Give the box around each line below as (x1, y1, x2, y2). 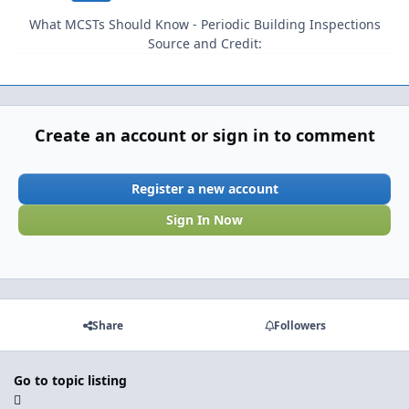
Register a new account (131, 180, 278, 198)
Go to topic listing (14, 371, 127, 389)
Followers (273, 317, 326, 333)
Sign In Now (166, 210, 243, 228)
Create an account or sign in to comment (34, 124, 375, 147)
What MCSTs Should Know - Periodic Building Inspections (28, 15, 381, 33)
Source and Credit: (147, 34, 262, 52)
